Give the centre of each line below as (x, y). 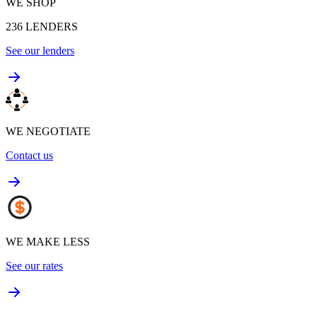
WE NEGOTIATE (48, 131)
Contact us (29, 155)
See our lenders (40, 50)
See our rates (34, 265)
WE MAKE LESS (48, 241)
